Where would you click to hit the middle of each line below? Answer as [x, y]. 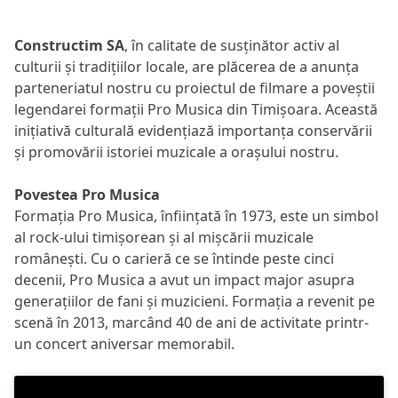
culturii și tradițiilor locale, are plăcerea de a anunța [187, 67]
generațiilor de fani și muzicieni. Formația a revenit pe [195, 301]
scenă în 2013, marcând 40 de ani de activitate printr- [191, 322]
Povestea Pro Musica [87, 195]
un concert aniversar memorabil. [124, 344]
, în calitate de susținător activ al [232, 45]
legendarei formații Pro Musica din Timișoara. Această [196, 109]
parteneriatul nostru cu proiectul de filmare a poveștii [195, 88]
